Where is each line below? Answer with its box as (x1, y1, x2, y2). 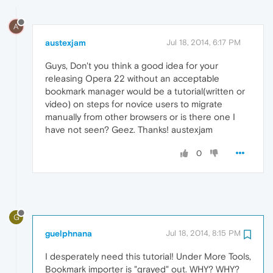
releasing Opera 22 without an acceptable (45, 73, 219, 83)
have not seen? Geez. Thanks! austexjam (45, 124, 213, 135)
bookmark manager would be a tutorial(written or (45, 85, 245, 96)
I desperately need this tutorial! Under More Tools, (45, 250, 251, 261)
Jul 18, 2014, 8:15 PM (166, 228, 241, 238)
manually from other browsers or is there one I (45, 111, 235, 122)
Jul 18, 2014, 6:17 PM (166, 37, 241, 47)
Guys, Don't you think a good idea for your (45, 60, 218, 71)
